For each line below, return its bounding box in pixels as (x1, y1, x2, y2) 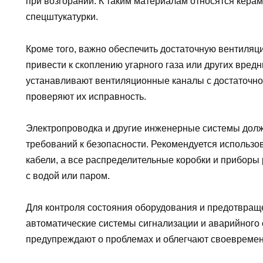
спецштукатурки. (26, 12, 98, 22)
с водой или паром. (26, 170, 110, 181)
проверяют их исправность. (26, 91, 146, 102)
